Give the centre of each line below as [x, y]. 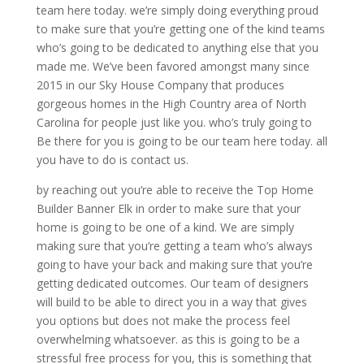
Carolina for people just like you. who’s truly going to [174, 123]
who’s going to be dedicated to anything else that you [177, 48]
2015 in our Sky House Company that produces [160, 85]
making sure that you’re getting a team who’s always [174, 246]
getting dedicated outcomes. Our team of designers [172, 284]
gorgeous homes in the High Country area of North [171, 104]
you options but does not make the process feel [163, 321]
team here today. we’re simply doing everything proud [177, 11]
